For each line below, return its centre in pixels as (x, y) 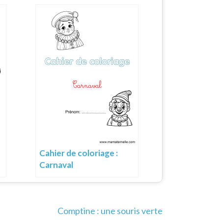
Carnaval (56, 165)
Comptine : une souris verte (110, 210)
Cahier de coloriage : (79, 153)
